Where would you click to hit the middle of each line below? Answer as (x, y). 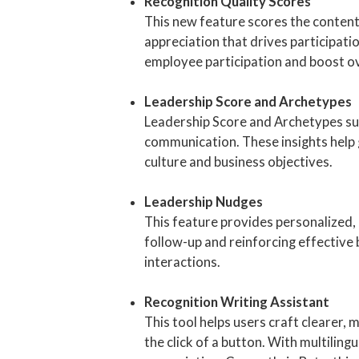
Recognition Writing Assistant (236, 303)
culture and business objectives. (238, 162)
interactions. (182, 262)
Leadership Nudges (203, 202)
